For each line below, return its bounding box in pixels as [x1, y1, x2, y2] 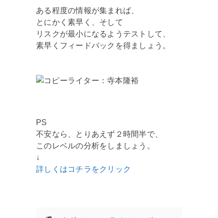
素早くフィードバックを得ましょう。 [36, 41, 171, 50]
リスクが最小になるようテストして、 [36, 29, 171, 38]
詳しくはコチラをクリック [36, 164, 131, 173]
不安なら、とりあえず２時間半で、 [36, 129, 163, 138]
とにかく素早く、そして [36, 18, 123, 26]
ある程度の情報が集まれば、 [36, 6, 139, 15]
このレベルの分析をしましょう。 [36, 141, 155, 150]
